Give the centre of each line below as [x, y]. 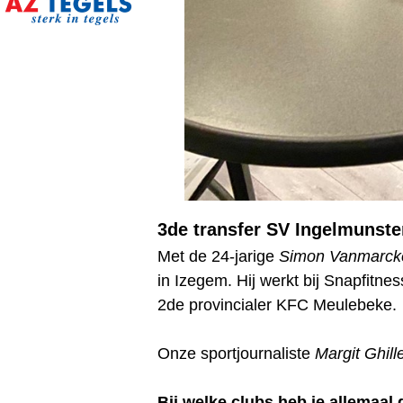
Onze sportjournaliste [236, 354]
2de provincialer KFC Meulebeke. [277, 305]
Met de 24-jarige [218, 256]
